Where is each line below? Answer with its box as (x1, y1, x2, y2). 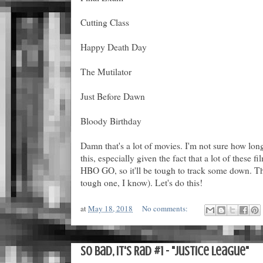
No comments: (142, 203, 190, 214)
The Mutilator (80, 65, 131, 77)
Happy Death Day (80, 41, 147, 53)
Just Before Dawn (80, 90, 145, 102)
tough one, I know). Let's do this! (80, 176, 203, 188)
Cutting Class (80, 16, 129, 28)
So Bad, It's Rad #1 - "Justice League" (80, 243, 249, 258)
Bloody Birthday (80, 114, 141, 127)
